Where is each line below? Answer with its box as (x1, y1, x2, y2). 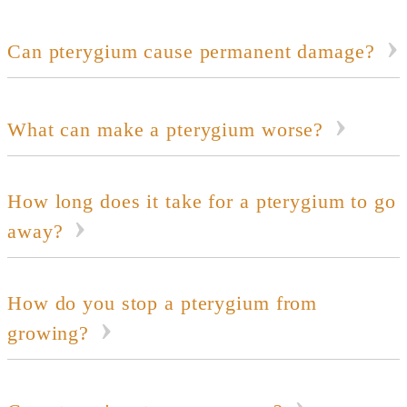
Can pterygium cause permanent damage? (7, 40, 375, 64)
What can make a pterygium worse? (7, 118, 324, 142)
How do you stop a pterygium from (7, 292, 318, 315)
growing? (7, 322, 90, 345)
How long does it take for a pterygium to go (7, 190, 396, 213)
